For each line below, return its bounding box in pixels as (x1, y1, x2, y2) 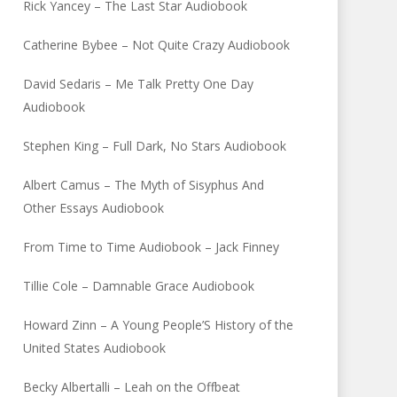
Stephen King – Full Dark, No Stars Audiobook (23, 137, 287, 154)
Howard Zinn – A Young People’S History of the (23, 316, 294, 333)
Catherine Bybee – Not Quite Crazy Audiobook (23, 36, 291, 53)
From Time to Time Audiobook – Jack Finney (23, 238, 280, 255)
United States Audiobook (23, 339, 167, 356)
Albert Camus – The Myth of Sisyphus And (23, 176, 265, 193)
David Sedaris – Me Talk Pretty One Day (23, 75, 254, 92)
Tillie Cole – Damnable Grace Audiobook (23, 277, 255, 294)
